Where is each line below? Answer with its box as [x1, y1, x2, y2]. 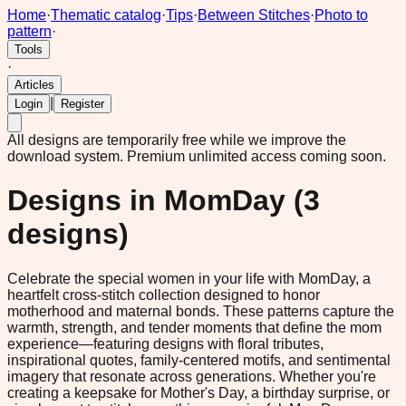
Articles [14, 78, 54, 92]
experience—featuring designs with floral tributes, [7, 335, 324, 352]
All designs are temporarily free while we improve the [7, 132, 346, 148]
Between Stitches [198, 7, 310, 23]
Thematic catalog [51, 7, 161, 23]
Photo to [314, 7, 368, 23]
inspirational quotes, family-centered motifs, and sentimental [7, 352, 391, 368]
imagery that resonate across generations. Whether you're [7, 368, 376, 384]
